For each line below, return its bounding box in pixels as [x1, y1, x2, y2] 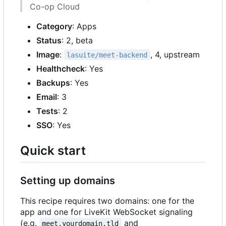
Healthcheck [36, 63, 85, 74]
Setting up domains [20, 174, 115, 187]
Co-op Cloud [30, 1, 80, 12]
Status [36, 35, 62, 45]
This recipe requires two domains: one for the [20, 195, 194, 206]
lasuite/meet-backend [67, 50, 148, 59]
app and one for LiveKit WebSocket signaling [20, 206, 193, 217]
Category [36, 21, 72, 31]
